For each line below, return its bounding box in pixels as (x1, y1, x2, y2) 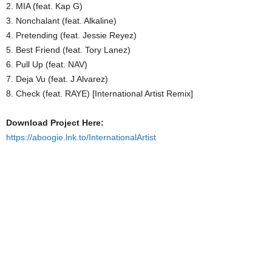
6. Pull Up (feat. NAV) (6, 59, 87, 69)
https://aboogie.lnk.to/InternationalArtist (6, 132, 156, 142)
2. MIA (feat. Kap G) (6, 1, 83, 11)
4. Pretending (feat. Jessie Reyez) (6, 30, 137, 40)
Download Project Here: (6, 118, 104, 127)
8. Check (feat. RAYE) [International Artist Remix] (6, 89, 193, 98)
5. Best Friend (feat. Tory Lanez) (6, 45, 131, 55)
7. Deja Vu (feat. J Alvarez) (6, 74, 108, 84)
